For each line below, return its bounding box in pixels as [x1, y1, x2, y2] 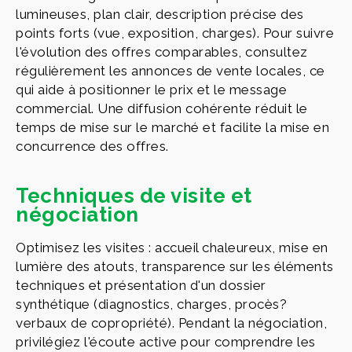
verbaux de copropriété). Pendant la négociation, [16, 314, 327, 331]
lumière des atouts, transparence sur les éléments [16, 258, 334, 274]
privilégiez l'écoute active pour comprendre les [16, 333, 316, 350]
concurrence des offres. [16, 137, 169, 154]
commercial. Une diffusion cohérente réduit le [16, 100, 308, 116]
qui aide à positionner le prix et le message [16, 81, 287, 97]
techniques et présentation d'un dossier [16, 277, 266, 293]
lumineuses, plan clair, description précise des [16, 5, 304, 22]
